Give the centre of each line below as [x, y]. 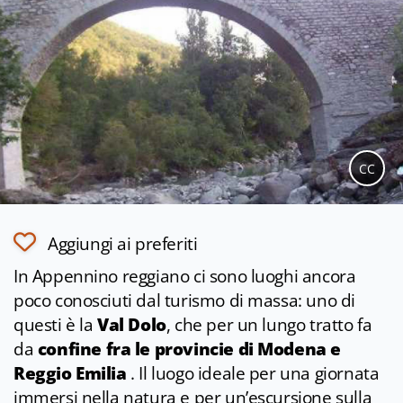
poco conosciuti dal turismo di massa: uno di [184, 301]
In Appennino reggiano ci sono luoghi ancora [185, 277]
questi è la [56, 325]
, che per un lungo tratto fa [269, 325]
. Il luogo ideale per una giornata [253, 374]
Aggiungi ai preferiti [123, 244]
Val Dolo [132, 325]
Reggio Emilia [70, 374]
